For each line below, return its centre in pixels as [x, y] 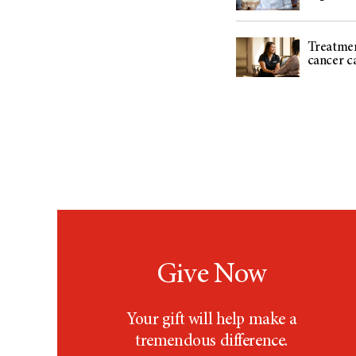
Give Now [211, 276]
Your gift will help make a [212, 321]
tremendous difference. [211, 342]
